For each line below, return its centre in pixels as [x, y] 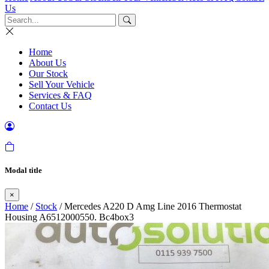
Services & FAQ [60, 95]
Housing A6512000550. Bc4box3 [69, 217]
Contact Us [50, 106]
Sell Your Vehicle [62, 84]
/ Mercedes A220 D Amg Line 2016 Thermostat [149, 207]
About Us [47, 63]
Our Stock [48, 74]
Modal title [23, 171]
